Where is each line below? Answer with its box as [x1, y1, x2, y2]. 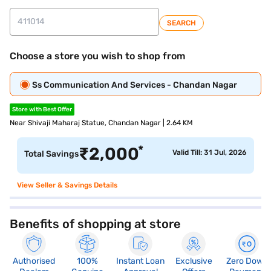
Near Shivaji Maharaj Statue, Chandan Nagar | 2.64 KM [10, 119, 193, 127]
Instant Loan [116, 256, 165, 266]
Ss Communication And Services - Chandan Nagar [32, 80, 237, 90]
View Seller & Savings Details [17, 181, 117, 189]
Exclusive [175, 256, 212, 266]
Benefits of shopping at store [10, 217, 181, 231]
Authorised [13, 256, 55, 266]
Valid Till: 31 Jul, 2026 [172, 148, 247, 157]
